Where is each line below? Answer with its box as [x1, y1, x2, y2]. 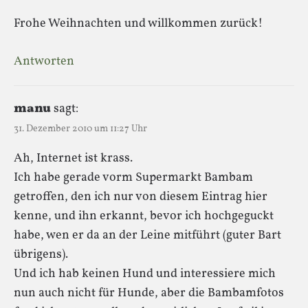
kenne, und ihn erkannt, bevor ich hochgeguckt [14, 207, 274, 225]
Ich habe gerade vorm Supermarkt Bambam [14, 168, 253, 186]
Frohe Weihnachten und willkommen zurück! [14, 14, 263, 32]
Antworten [14, 52, 74, 70]
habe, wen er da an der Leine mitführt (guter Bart [14, 226, 281, 244]
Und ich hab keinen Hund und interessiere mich [14, 265, 276, 283]
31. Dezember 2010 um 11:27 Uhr [14, 122, 147, 135]
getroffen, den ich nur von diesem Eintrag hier [14, 188, 267, 206]
